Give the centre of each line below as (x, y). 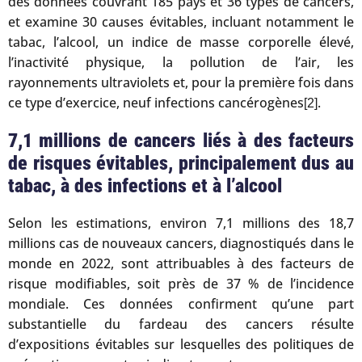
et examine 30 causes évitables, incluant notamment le (181, 22)
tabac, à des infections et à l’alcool (145, 186)
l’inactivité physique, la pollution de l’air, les (181, 63)
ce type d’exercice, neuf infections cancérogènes (156, 103)
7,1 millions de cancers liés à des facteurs (181, 141)
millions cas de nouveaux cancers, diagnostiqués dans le (181, 243)
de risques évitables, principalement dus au (181, 164)
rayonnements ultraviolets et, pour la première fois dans (181, 83)
